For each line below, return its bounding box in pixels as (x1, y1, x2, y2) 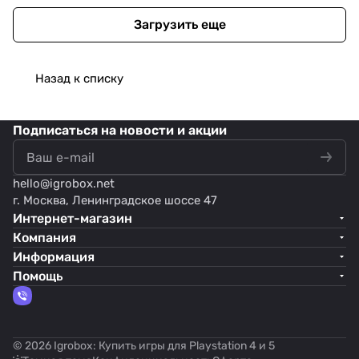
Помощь (13, 268, 63, 284)
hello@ (13, 176, 50, 191)
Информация (13, 249, 95, 264)
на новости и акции (101, 123, 227, 138)
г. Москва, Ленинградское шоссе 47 (13, 193, 217, 208)
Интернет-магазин (13, 211, 132, 226)
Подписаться (13, 123, 101, 138)
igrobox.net (50, 176, 115, 191)
